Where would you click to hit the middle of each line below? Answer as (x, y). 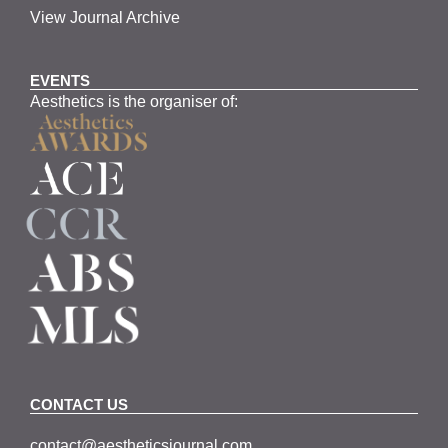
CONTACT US (79, 404)
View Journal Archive (105, 17)
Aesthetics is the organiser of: (134, 101)
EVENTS (60, 80)
